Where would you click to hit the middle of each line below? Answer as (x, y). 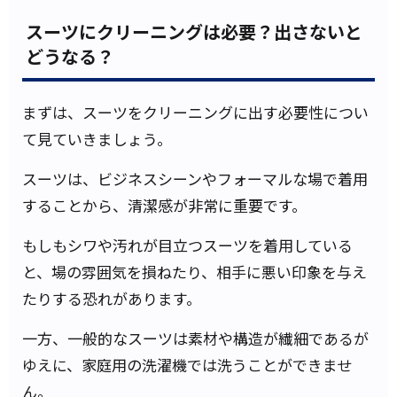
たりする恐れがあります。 (112, 298)
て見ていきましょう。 (97, 139)
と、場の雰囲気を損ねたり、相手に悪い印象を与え (195, 272)
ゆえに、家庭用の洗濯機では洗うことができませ (187, 365)
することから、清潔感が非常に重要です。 (164, 205)
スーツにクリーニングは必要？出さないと (194, 31)
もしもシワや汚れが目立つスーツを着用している (187, 245)
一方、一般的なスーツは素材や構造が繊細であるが (195, 338)
